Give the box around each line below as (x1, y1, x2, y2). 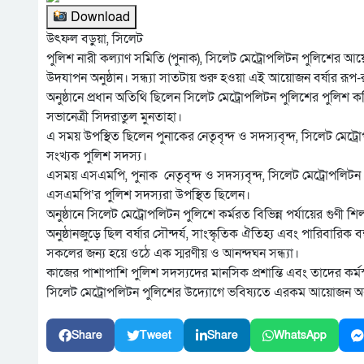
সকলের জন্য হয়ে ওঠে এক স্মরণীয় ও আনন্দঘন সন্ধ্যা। (46, 245, 299, 263)
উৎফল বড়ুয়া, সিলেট (46, 30, 143, 49)
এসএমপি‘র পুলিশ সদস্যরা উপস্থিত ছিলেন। (46, 186, 250, 205)
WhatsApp (274, 327, 327, 344)
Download (67, 8, 131, 27)
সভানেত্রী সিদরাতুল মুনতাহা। (46, 108, 182, 127)
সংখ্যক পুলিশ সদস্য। (46, 147, 147, 166)
